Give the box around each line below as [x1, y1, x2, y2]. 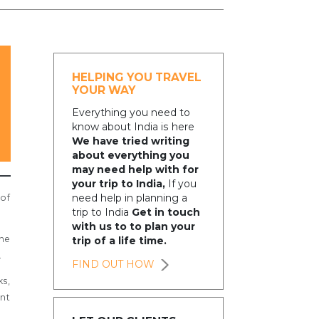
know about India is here [71, 120, 194, 134]
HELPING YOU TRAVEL [71, 70, 202, 84]
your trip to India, [71, 177, 165, 191]
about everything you [71, 149, 189, 162]
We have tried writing [71, 135, 189, 148]
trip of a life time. [71, 234, 167, 248]
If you [164, 177, 197, 191]
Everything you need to [71, 106, 190, 120]
